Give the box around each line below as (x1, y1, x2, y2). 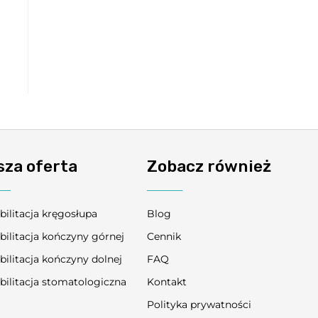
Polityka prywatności (147, 298, 252, 312)
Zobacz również (147, 156, 272, 177)
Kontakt (147, 275, 187, 289)
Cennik (147, 230, 182, 243)
